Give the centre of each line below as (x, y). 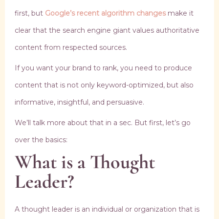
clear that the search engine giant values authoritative (107, 31)
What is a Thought (85, 162)
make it (181, 13)
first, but (30, 13)
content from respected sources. (71, 48)
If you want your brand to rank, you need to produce (103, 68)
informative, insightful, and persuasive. (79, 102)
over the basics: (41, 140)
